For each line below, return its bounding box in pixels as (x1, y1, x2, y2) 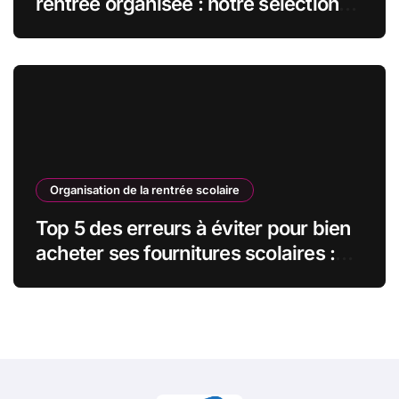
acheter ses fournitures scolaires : (36, 240, 336, 265)
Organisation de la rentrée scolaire (50, 182, 240, 197)
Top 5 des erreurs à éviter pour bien (36, 216, 351, 240)
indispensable (36, 16, 159, 40)
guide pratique (36, 265, 165, 289)
